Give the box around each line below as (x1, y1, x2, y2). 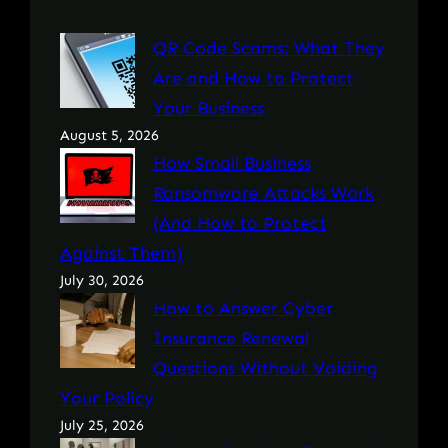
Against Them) (60, 242, 183, 265)
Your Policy (60, 387, 154, 410)
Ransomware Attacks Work (152, 182, 374, 205)
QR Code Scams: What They (152, 37, 385, 60)
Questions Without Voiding (152, 357, 378, 380)
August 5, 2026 (60, 127, 159, 145)
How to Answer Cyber (152, 297, 333, 320)
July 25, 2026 (60, 417, 144, 435)
